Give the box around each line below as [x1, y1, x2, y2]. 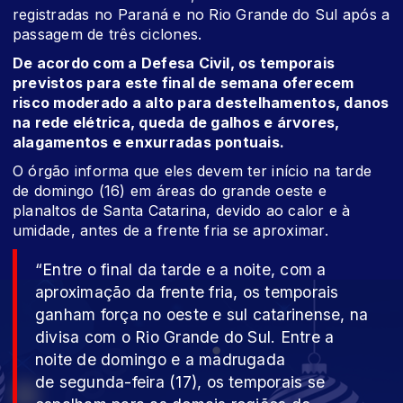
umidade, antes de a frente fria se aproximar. [13, 221, 338, 240]
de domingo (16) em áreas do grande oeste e [13, 182, 327, 201]
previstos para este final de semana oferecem [13, 74, 354, 93]
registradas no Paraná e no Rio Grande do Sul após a [13, 5, 390, 24]
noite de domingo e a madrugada [35, 350, 286, 370]
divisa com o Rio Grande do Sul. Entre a [35, 327, 335, 347]
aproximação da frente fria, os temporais [35, 282, 339, 302]
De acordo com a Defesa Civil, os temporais [13, 54, 336, 73]
